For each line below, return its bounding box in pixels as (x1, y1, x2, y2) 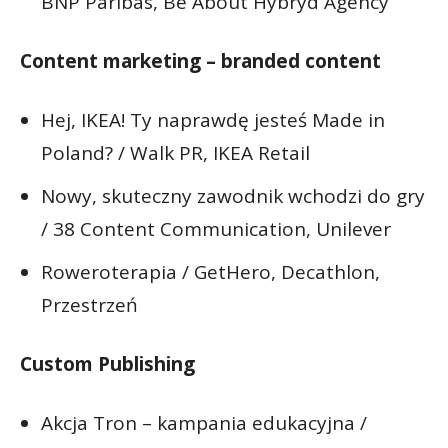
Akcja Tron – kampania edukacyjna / (41, 409, 367, 436)
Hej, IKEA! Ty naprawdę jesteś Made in (41, 106, 385, 133)
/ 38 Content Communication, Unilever (41, 215, 391, 242)
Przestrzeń (41, 291, 138, 318)
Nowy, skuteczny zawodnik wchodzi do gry (41, 182, 425, 209)
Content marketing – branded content (20, 47, 381, 74)
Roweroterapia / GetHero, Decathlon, (41, 258, 380, 285)
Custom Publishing (20, 350, 195, 377)
